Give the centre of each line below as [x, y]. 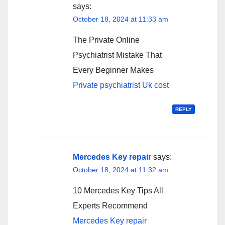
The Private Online [106, 40]
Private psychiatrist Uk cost [121, 85]
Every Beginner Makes [113, 70]
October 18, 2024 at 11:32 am [121, 170]
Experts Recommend [110, 206]
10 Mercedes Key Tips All [118, 191]
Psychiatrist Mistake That [117, 55]
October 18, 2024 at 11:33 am [121, 19]
